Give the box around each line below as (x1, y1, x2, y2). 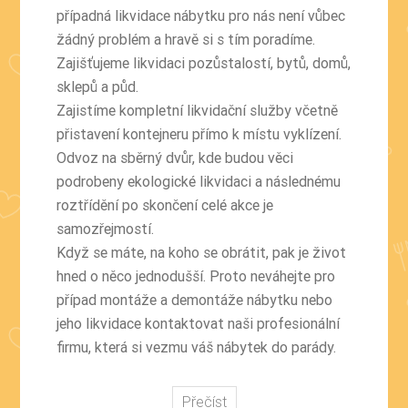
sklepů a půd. (56, 76, 139, 96)
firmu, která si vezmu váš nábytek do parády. (56, 337, 337, 356)
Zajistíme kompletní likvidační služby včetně (56, 100, 339, 119)
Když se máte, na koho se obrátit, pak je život (56, 242, 347, 261)
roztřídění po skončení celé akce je (56, 195, 274, 214)
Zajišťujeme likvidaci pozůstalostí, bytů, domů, (56, 53, 352, 72)
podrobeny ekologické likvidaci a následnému (56, 171, 342, 190)
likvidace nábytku (115, 5, 226, 25)
